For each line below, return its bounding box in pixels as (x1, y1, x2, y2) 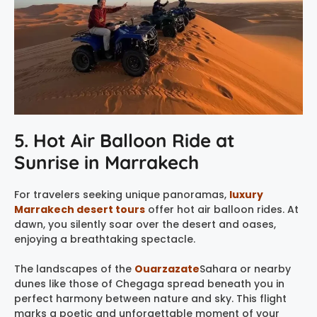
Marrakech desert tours (14, 202, 145, 217)
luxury (229, 188, 263, 202)
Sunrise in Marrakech (14, 151, 199, 175)
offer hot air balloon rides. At (148, 202, 299, 217)
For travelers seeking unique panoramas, (14, 188, 226, 202)
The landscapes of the (14, 262, 134, 277)
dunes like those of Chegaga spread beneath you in (14, 277, 284, 292)
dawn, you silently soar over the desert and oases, (14, 217, 276, 232)
